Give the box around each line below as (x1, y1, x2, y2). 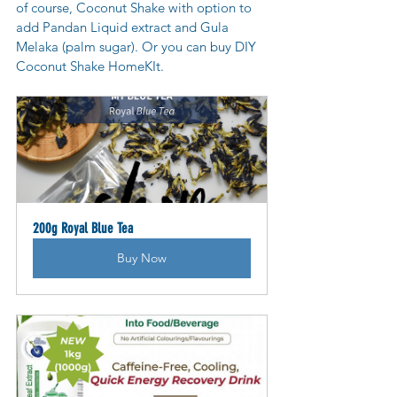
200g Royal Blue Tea (33, 220, 133, 237)
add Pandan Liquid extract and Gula (16, 19, 232, 36)
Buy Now (117, 250, 167, 267)
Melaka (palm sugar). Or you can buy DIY (16, 38, 260, 56)
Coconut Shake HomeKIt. (16, 58, 164, 75)
